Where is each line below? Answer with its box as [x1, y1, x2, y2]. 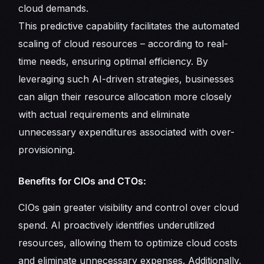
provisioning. [18, 143, 75, 156]
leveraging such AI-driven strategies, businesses [18, 72, 235, 85]
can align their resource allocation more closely [18, 90, 232, 103]
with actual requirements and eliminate [18, 108, 190, 120]
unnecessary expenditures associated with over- [18, 126, 235, 138]
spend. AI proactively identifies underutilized [18, 219, 215, 232]
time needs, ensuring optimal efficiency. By [18, 55, 209, 67]
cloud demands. [18, 2, 89, 14]
